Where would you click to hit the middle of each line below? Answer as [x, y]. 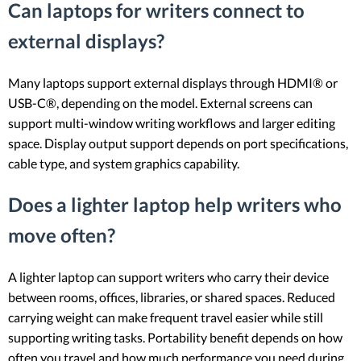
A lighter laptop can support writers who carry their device [168, 276]
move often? [62, 234]
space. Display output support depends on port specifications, [178, 143]
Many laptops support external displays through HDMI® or [173, 82]
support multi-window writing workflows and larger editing [172, 122]
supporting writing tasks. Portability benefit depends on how [175, 337]
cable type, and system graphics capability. [124, 163]
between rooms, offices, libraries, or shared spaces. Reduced [172, 297]
